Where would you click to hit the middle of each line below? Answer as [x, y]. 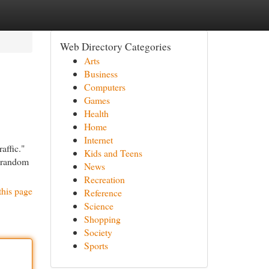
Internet [98, 140]
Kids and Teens [113, 153]
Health [96, 113]
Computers [104, 87]
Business [101, 74]
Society [98, 232]
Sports [96, 245]
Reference [103, 192]
